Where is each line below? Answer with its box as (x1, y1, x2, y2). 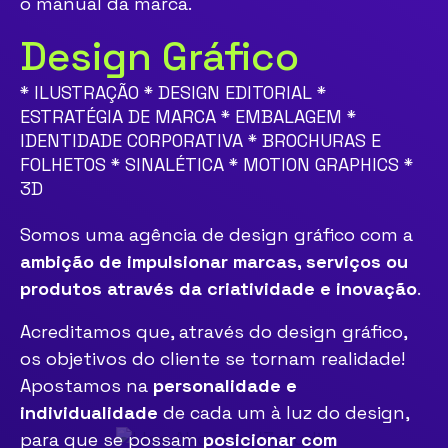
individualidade (20, 401, 158, 424)
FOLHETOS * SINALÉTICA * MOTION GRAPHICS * (20, 153, 413, 176)
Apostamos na (20, 374, 153, 397)
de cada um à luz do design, (158, 401, 409, 424)
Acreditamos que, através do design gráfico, (20, 320, 407, 343)
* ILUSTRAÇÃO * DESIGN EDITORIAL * (20, 81, 326, 104)
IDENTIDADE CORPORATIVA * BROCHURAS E (20, 129, 381, 152)
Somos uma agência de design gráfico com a (20, 223, 413, 246)
